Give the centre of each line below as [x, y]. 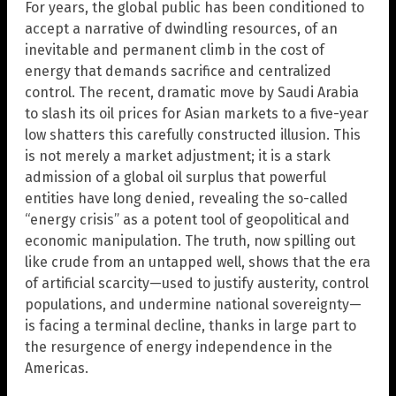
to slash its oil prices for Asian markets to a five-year [197, 114]
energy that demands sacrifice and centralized [178, 72]
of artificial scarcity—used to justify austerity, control [197, 284]
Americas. [57, 369]
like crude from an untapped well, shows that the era [198, 263]
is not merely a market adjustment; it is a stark [178, 156]
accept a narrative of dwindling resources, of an [181, 29]
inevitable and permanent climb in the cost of [175, 50]
